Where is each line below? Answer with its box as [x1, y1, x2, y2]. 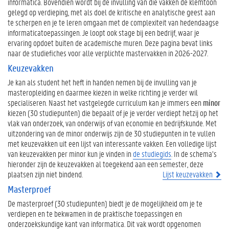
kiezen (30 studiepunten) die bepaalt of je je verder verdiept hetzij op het [8, 107, 218, 118]
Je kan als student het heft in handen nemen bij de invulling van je [8, 77, 197, 87]
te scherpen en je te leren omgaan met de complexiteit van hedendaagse [8, 17, 219, 28]
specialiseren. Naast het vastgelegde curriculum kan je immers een [8, 97, 203, 108]
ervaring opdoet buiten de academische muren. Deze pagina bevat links [8, 37, 213, 48]
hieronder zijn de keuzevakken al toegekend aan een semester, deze [8, 158, 203, 169]
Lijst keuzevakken [163, 169, 214, 179]
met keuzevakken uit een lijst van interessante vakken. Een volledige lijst [8, 138, 217, 149]
